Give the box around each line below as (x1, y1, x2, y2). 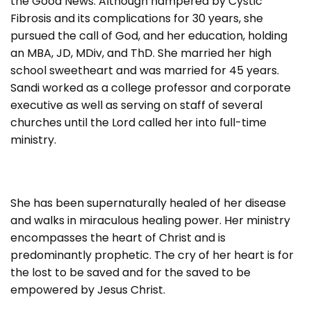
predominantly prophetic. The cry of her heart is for (10, 246, 294, 263)
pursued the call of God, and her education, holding (10, 27, 287, 44)
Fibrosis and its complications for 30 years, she (10, 10, 263, 26)
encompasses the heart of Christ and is (10, 229, 226, 246)
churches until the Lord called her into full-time (10, 114, 267, 131)
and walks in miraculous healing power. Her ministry (10, 212, 290, 228)
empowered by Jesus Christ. (10, 281, 165, 298)
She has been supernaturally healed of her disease (10, 194, 286, 211)
